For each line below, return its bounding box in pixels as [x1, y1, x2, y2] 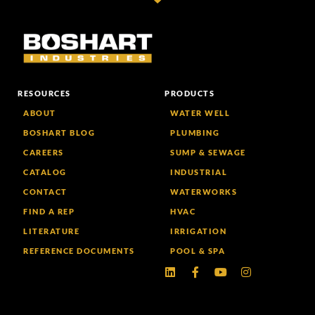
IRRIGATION [170, 226, 226, 236]
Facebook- [194, 264, 247, 278]
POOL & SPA [170, 246, 225, 256]
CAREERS [23, 148, 64, 157]
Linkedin [169, 264, 212, 278]
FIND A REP [23, 207, 75, 217]
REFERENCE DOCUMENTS [23, 246, 135, 256]
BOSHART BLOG [23, 128, 95, 138]
